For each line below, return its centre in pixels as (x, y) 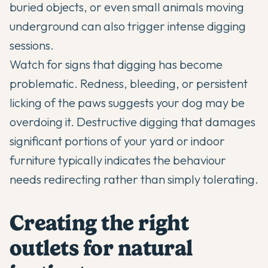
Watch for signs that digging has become (116, 64)
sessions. (32, 45)
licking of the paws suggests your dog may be (127, 103)
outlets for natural (101, 248)
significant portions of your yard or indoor (117, 141)
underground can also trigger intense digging (128, 26)
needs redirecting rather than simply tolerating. (134, 179)
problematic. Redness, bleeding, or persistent (129, 83)
